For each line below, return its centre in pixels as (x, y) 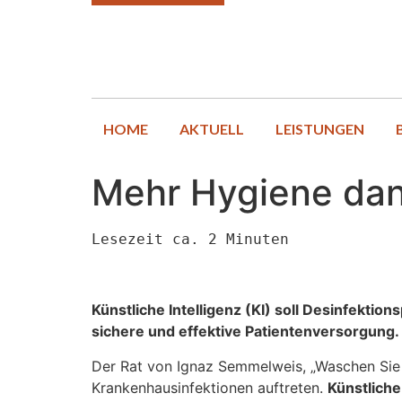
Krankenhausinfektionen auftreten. (210, 387)
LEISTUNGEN (319, 129)
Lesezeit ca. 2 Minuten (190, 239)
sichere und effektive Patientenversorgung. (245, 332)
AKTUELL (211, 129)
